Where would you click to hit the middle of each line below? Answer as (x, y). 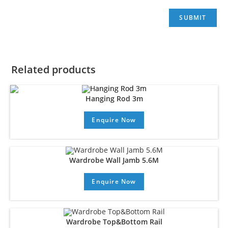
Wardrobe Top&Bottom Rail (114, 221)
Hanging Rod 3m (114, 99)
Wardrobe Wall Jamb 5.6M (114, 160)
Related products (54, 69)
